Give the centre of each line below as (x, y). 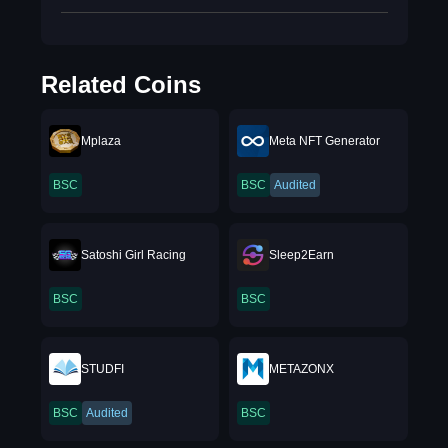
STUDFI (102, 369)
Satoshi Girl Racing (133, 255)
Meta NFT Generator (324, 141)
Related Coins (120, 84)
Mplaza (100, 141)
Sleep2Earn (301, 255)
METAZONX (301, 369)
